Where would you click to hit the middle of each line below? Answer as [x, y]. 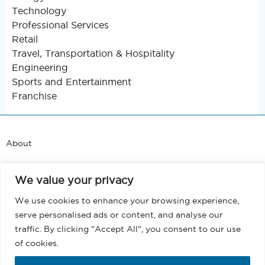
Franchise [34, 96]
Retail [25, 39]
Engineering [40, 68]
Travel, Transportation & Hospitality [93, 54]
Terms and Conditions [51, 222]
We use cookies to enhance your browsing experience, [127, 200]
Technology [39, 11]
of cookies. [37, 243]
